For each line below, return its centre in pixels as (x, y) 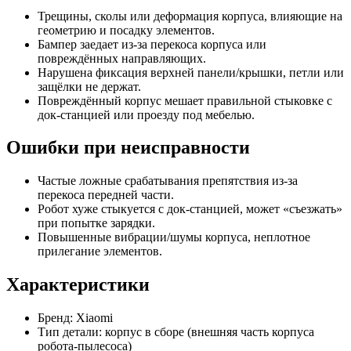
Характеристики (78, 285)
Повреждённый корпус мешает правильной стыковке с (185, 100)
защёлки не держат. (89, 86)
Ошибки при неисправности (128, 148)
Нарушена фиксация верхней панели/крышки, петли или (191, 72)
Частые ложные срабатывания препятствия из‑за (168, 181)
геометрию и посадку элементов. (126, 30)
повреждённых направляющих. (122, 58)
